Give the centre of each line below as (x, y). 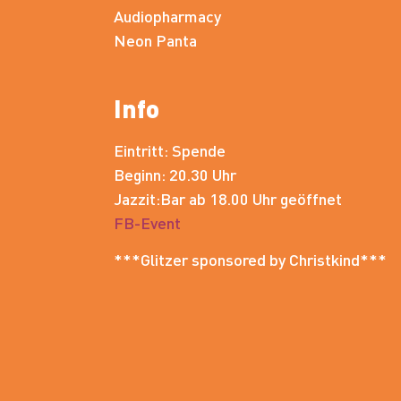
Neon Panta (155, 39)
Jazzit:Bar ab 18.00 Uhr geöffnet (228, 198)
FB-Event (147, 222)
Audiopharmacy (167, 15)
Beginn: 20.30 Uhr (175, 174)
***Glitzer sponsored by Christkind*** (250, 260)
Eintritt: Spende (170, 149)
